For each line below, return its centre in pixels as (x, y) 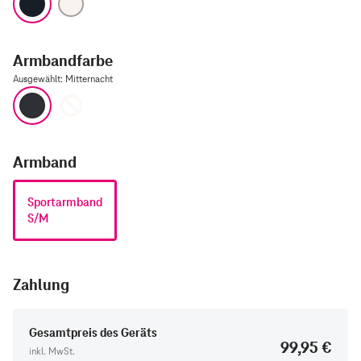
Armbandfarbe (63, 60)
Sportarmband (65, 202)
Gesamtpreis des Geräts (93, 333)
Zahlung (41, 284)
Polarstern (116, 92)
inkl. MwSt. (52, 351)
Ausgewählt (37, 79)
